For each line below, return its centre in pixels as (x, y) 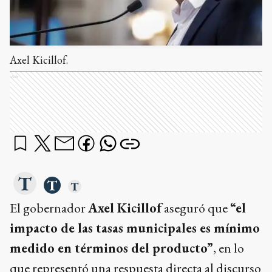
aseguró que (196, 208)
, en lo (229, 248)
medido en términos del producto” (111, 248)
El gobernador (49, 208)
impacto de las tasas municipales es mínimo (135, 228)
